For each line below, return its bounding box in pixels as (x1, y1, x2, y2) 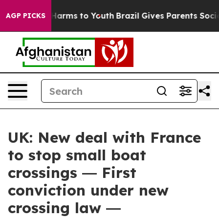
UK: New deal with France (8, 128, 201, 147)
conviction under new (8, 181, 169, 199)
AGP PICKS (6, 11, 45, 20)
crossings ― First (8, 163, 136, 182)
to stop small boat (8, 146, 146, 164)
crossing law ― (8, 198, 121, 217)
